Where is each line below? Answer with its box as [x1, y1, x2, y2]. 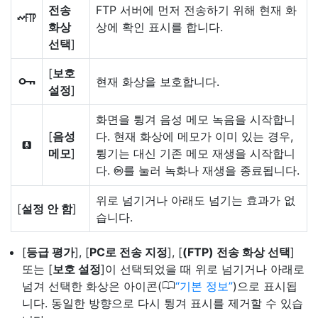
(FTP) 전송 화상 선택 [182, 245, 290, 259]
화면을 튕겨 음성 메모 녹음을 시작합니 [96, 112, 295, 126]
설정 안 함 [21, 202, 72, 216]
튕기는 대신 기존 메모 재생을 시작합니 [96, 146, 295, 160]
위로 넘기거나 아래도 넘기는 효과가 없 [96, 193, 295, 207]
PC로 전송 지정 [89, 245, 168, 259]
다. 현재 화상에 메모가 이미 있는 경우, [96, 129, 293, 143]
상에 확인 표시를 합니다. [96, 20, 223, 34]
